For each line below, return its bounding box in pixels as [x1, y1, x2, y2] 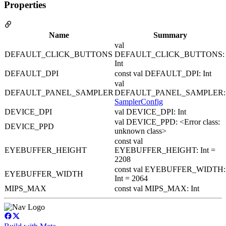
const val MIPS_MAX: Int [115, 184, 199, 193]
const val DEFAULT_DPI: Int [115, 69, 211, 78]
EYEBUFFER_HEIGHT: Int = [115, 146, 215, 155]
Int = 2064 [115, 174, 148, 183]
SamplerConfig [115, 97, 163, 106]
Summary [153, 31, 187, 40]
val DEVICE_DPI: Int [115, 107, 186, 117]
